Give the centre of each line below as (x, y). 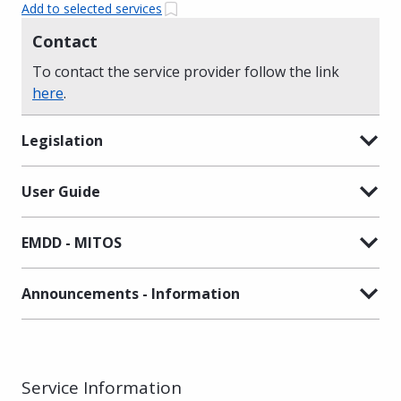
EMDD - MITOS (72, 242)
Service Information (102, 387)
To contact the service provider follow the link (186, 71)
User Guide (61, 191)
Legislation (62, 140)
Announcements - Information (131, 293)
